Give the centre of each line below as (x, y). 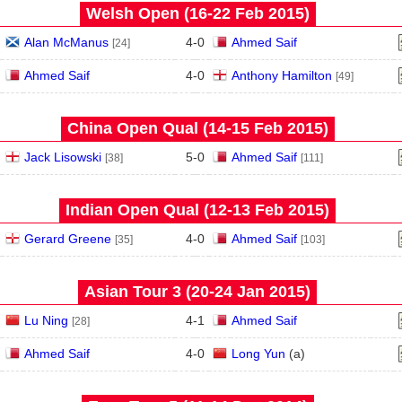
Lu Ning (46, 320)
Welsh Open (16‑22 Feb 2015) (197, 13)
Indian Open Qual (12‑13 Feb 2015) (197, 210)
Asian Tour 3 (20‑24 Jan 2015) (197, 292)
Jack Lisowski (62, 157)
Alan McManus (66, 42)
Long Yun (258, 354)
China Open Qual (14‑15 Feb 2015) (197, 128)
